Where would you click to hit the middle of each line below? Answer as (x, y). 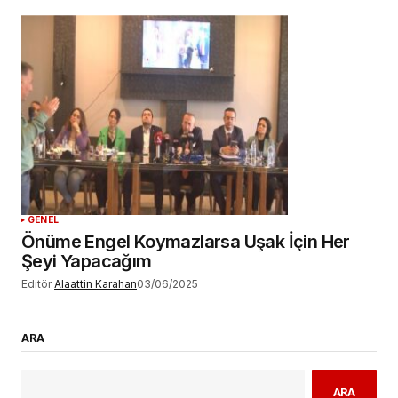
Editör (36, 284)
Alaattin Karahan (96, 284)
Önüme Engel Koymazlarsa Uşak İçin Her (186, 242)
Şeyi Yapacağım (87, 262)
